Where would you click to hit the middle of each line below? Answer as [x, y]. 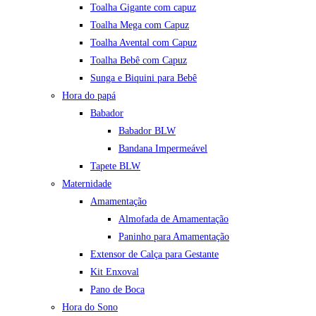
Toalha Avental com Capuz [144, 43]
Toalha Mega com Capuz [140, 25]
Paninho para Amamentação [174, 237]
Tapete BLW [115, 166]
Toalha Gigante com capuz [143, 7]
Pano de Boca [117, 290]
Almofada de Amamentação [174, 219]
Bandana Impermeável [163, 148]
